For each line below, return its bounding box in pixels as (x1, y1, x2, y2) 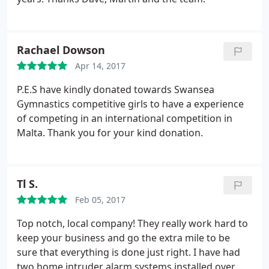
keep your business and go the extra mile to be (17, 231, 230, 244)
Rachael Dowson (17, 43, 105, 57)
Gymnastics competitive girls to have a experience (17, 97, 244, 110)
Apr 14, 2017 (75, 60, 125, 71)
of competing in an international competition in (17, 112, 232, 125)
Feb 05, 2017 (75, 194, 125, 205)
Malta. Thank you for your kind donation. (17, 126, 203, 139)
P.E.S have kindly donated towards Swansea (17, 83, 214, 96)
